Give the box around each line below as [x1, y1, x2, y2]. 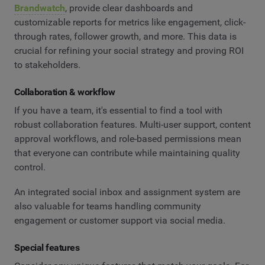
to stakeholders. [14, 59, 80, 70]
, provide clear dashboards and [65, 2, 193, 14]
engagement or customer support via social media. [14, 214, 225, 226]
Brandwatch [14, 2, 65, 14]
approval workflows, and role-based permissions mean [14, 133, 241, 145]
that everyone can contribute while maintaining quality [14, 147, 240, 159]
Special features [14, 241, 80, 253]
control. [14, 161, 48, 173]
